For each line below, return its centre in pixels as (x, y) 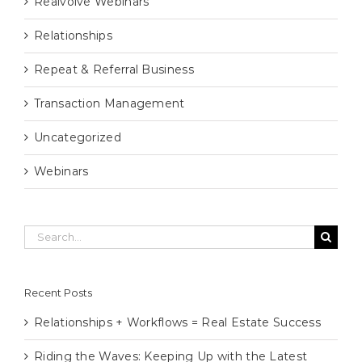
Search (44, 232)
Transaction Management (109, 103)
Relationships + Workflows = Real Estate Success (178, 322)
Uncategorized (78, 137)
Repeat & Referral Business (114, 69)
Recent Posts (58, 292)
